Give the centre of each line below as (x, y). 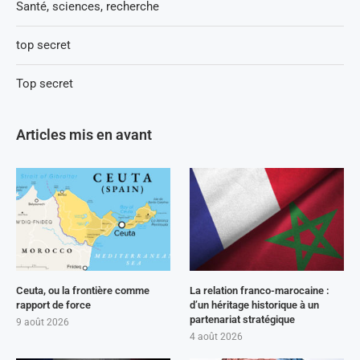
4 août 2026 (217, 337)
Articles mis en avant (84, 135)
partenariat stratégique (243, 320)
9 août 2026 (43, 323)
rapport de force (53, 305)
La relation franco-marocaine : (260, 291)
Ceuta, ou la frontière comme (83, 291)
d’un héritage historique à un (255, 305)
